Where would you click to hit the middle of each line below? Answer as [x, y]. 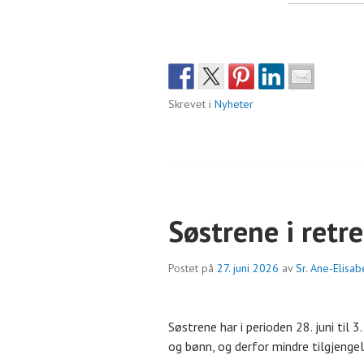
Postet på [193, 269]
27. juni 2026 [248, 269]
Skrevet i [191, 104]
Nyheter [234, 104]
